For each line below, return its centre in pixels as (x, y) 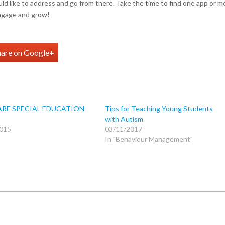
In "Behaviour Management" (149, 139)
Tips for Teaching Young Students (159, 108)
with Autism (124, 119)
